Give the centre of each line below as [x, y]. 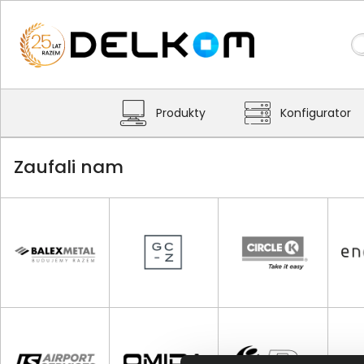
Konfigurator [316, 113]
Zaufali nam [69, 167]
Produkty [181, 113]
